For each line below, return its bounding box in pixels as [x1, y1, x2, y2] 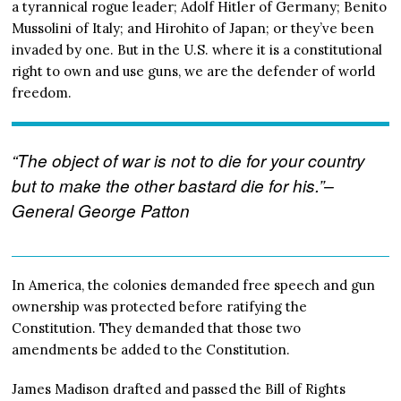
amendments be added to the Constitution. [12, 340, 291, 358]
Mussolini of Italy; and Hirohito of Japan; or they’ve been [12, 19, 375, 37]
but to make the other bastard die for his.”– [12, 173, 335, 197]
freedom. [12, 83, 73, 101]
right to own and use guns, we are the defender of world [12, 62, 376, 80]
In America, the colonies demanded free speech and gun [12, 276, 376, 294]
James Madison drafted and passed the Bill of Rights [12, 380, 346, 397]
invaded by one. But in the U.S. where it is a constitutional [12, 40, 383, 58]
